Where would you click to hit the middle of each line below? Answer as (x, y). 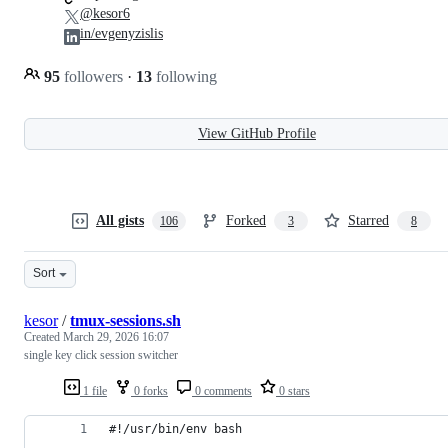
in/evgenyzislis (121, 33)
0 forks (149, 390)
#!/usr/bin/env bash (175, 428)
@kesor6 (105, 13)
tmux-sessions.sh (125, 320)
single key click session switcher (101, 354)
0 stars (293, 390)
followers (93, 76)
